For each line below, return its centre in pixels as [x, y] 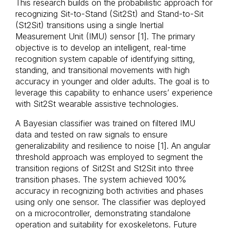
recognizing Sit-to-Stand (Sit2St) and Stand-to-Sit [109, 14]
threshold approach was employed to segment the [109, 157]
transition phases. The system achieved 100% [101, 179]
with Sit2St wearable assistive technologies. [97, 104]
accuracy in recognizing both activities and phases [109, 191]
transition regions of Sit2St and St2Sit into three [105, 168]
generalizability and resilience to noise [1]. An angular [113, 146]
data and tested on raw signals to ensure [91, 134]
